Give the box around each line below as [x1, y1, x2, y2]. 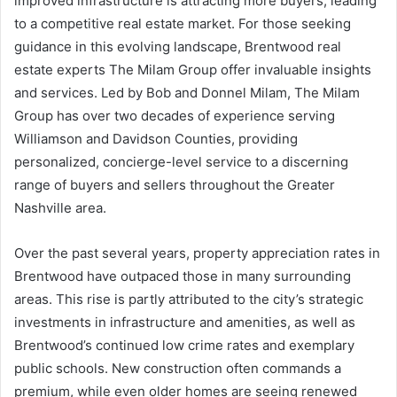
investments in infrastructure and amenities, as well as [14, 314, 355, 331]
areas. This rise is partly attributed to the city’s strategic [14, 291, 363, 308]
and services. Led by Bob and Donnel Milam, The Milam [14, 84, 360, 102]
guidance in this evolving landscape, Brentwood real [14, 38, 341, 56]
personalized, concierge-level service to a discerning [14, 153, 348, 171]
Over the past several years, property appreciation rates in [14, 245, 380, 262]
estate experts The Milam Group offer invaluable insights [14, 61, 371, 79]
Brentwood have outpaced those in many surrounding [14, 268, 351, 285]
